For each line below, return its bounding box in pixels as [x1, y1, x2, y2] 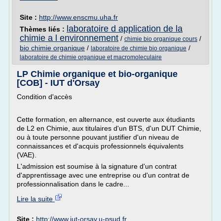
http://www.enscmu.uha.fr [39, 13, 118, 21]
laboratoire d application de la [67, 24, 183, 34]
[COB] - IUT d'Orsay [17, 78, 100, 88]
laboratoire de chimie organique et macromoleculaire [20, 54, 162, 61]
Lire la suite [17, 195, 55, 203]
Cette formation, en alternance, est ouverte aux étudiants [17, 115, 195, 123]
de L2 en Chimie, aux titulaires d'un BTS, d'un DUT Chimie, [17, 124, 201, 132]
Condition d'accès [17, 93, 72, 101]
